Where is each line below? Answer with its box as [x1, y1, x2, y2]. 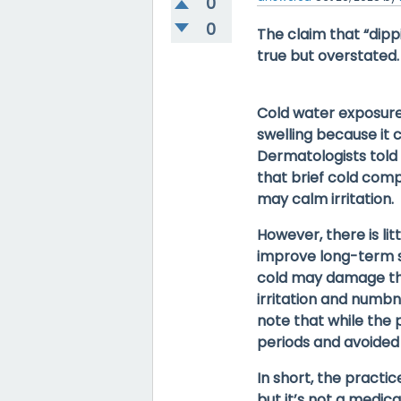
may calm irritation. [257, 189, 395, 210]
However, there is [257, 225, 383, 246]
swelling [257, 124, 313, 146]
